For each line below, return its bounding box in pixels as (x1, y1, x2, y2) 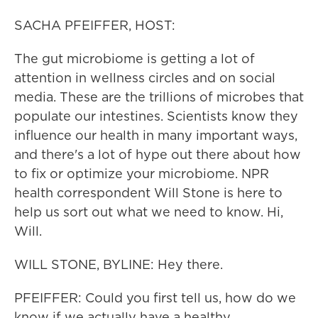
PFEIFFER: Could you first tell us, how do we (14, 289, 296, 307)
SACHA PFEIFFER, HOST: (14, 16, 175, 34)
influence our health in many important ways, (14, 126, 297, 144)
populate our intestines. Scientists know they (14, 107, 298, 125)
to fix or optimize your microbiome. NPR (14, 165, 269, 182)
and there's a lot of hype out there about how (14, 146, 301, 163)
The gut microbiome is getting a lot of (14, 50, 255, 67)
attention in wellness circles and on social (14, 69, 275, 87)
